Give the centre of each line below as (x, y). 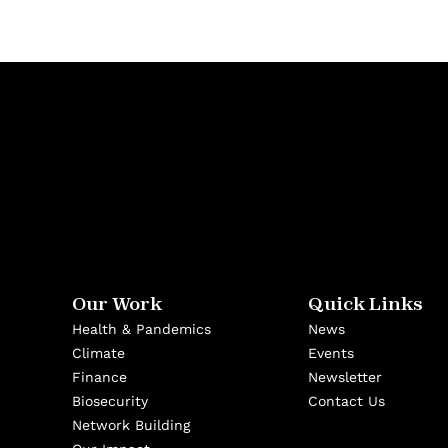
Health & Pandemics (141, 329)
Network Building (131, 425)
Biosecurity (110, 401)
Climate (98, 353)
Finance (99, 377)
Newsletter (345, 377)
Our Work (117, 303)
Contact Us (346, 401)
